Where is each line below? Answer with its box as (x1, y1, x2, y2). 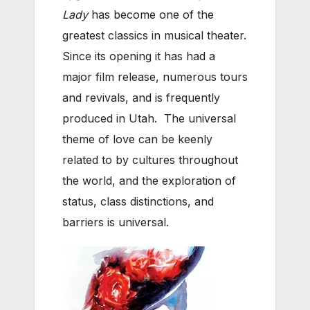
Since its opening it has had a (62, 49, 215, 64)
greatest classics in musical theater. (62, 28, 246, 43)
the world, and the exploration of (62, 174, 236, 188)
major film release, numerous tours (62, 70, 248, 84)
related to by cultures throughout (62, 153, 238, 167)
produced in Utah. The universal (62, 111, 236, 126)
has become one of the (88, 8, 214, 22)
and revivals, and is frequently (62, 91, 220, 105)
